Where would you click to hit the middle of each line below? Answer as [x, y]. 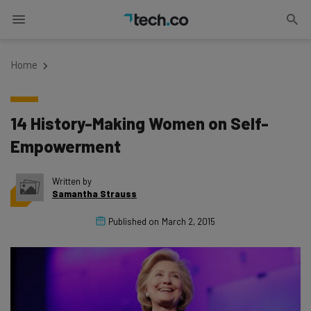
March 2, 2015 [188, 221]
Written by [72, 181]
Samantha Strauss [94, 194]
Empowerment [66, 146]
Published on [134, 221]
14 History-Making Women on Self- [140, 123]
